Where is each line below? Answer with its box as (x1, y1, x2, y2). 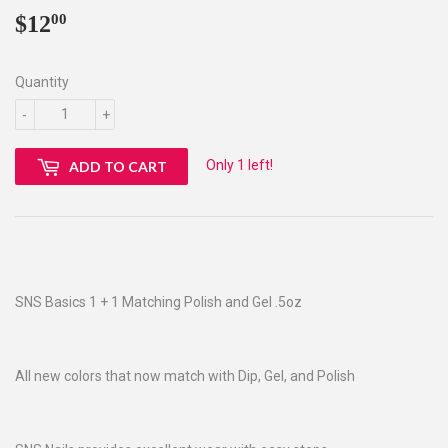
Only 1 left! (206, 156, 273, 173)
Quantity (15, 73, 69, 90)
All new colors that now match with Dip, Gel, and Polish (15, 367, 355, 384)
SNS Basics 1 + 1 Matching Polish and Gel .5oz (15, 293, 302, 310)
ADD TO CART (69, 157, 167, 175)
